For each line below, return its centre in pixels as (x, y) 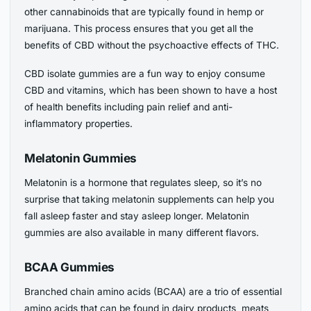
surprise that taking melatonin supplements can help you (150, 200)
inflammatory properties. (79, 124)
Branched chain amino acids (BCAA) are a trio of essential (153, 292)
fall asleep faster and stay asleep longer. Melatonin (137, 216)
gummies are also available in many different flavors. (142, 233)
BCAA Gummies (70, 267)
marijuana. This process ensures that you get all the (139, 29)
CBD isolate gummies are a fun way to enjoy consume (145, 74)
